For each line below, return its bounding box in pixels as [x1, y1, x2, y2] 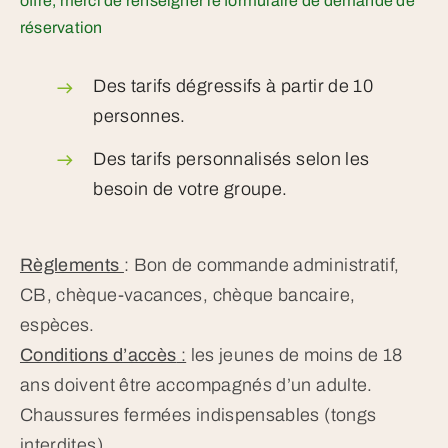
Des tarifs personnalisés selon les [93, 148, 370, 169]
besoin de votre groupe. [93, 178, 288, 199]
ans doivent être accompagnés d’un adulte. [19, 375, 373, 396]
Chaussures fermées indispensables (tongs [19, 405, 377, 426]
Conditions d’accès [19, 345, 177, 366]
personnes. [93, 106, 186, 127]
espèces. [19, 315, 95, 336]
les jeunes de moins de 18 [186, 345, 403, 366]
